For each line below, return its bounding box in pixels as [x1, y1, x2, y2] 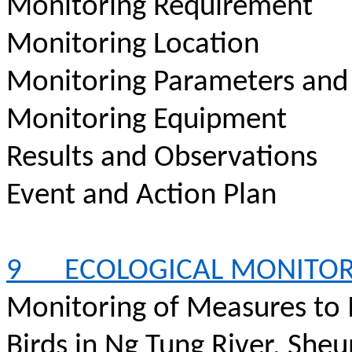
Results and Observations [6, 143, 317, 174]
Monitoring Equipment [6, 105, 287, 136]
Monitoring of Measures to [6, 294, 347, 324]
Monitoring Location [6, 30, 259, 60]
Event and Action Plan [6, 181, 277, 211]
